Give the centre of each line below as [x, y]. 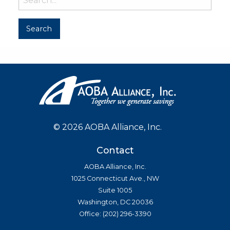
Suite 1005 [115, 190]
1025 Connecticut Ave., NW [115, 179]
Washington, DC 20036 [115, 202]
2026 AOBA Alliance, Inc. [112, 127]
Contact [115, 150]
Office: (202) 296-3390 [115, 214]
